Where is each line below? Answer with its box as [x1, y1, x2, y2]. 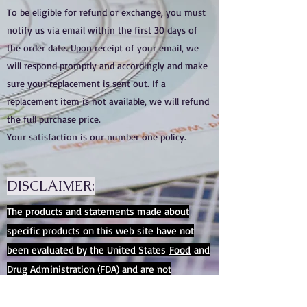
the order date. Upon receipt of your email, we [7, 42, 199, 53]
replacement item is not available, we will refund [7, 95, 209, 107]
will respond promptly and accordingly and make [7, 60, 208, 71]
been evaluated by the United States [7, 243, 169, 256]
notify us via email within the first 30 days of [7, 24, 197, 36]
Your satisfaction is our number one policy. [7, 131, 186, 143]
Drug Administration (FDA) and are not [7, 262, 171, 275]
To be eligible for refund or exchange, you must [7, 6, 206, 18]
